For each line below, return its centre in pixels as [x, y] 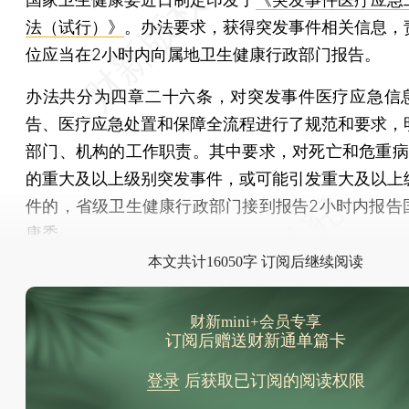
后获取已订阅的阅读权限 [272, 381]
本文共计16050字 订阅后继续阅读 [256, 262]
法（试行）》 [75, 27]
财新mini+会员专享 [256, 322]
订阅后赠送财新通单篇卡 [256, 341]
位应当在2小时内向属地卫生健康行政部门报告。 [203, 54]
